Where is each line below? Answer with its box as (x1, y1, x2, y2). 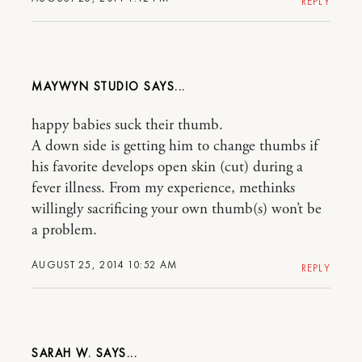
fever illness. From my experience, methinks (32, 179, 295, 198)
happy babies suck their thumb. (32, 116, 223, 135)
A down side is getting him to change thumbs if (32, 137, 318, 156)
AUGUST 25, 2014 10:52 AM (32, 258, 178, 271)
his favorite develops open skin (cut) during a (32, 158, 303, 177)
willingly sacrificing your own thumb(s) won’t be (32, 200, 322, 219)
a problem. (32, 221, 97, 240)
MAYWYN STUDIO (32, 78, 140, 95)
